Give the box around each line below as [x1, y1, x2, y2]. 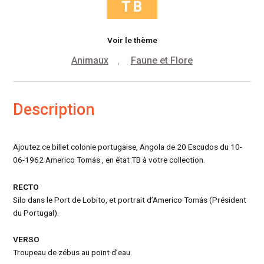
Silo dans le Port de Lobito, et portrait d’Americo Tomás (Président [13, 194, 247, 204]
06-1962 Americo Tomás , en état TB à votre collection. [13, 154, 206, 164]
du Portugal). [13, 207, 60, 217]
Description [13, 100, 95, 119]
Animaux [71, 54, 108, 66]
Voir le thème [107, 35, 157, 45]
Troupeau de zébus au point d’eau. [13, 247, 133, 258]
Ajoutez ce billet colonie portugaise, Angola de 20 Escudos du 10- [13, 141, 243, 151]
